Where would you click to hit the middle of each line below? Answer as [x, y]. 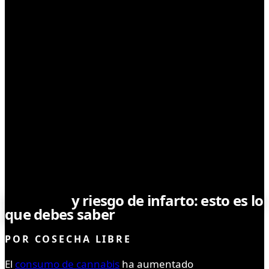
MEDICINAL [48, 174]
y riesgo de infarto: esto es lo [166, 200]
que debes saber [60, 214]
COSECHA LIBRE [83, 239]
